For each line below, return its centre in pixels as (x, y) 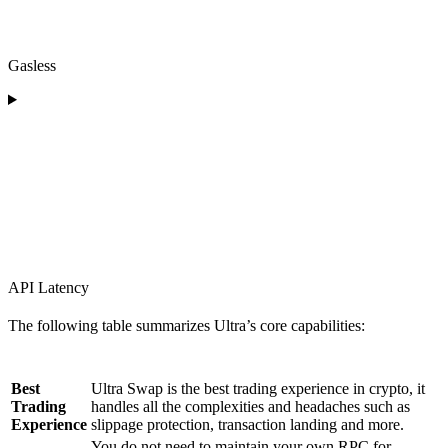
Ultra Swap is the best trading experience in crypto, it (258, 388)
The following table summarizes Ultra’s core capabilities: (186, 325)
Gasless (32, 65)
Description (130, 366)
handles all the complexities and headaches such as (250, 406)
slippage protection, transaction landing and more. (247, 424)
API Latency (48, 287)
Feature (37, 366)
